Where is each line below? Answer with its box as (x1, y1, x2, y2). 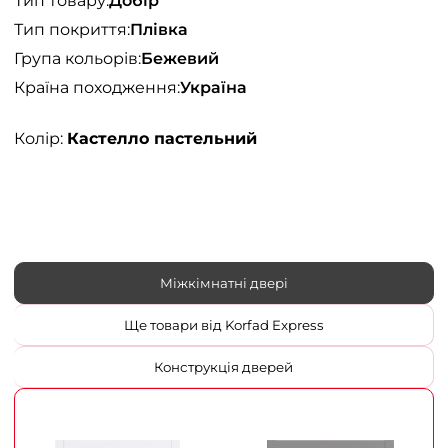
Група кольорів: (14, 49, 141, 68)
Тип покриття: (14, 20, 130, 39)
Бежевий (141, 49, 219, 68)
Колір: (14, 129, 67, 148)
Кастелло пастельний (67, 129, 257, 148)
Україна (180, 78, 247, 97)
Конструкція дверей (154, 359, 293, 375)
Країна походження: (14, 78, 180, 97)
